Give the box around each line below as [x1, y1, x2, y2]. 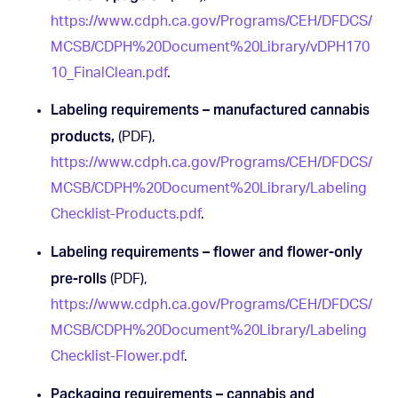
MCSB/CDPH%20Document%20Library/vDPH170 [50, 39, 370, 54]
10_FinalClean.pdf [50, 65, 167, 80]
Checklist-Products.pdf [50, 207, 201, 222]
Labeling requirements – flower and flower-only [50, 243, 362, 262]
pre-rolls [50, 269, 107, 289]
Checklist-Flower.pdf [50, 349, 184, 364]
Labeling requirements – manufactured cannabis [50, 100, 370, 120]
